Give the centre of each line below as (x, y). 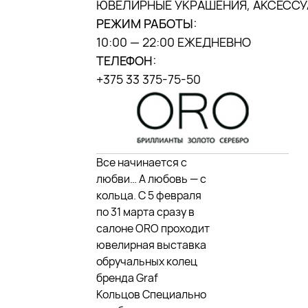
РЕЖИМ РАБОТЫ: (147, 23)
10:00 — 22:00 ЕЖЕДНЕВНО (174, 42)
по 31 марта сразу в (145, 211)
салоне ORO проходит (153, 228)
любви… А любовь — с (151, 178)
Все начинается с (142, 162)
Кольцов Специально (151, 294)
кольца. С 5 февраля (149, 195)
